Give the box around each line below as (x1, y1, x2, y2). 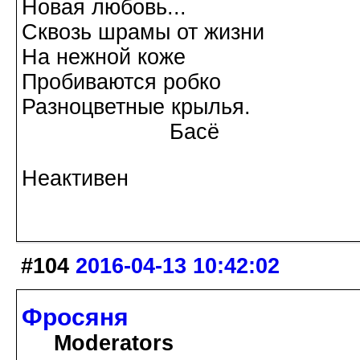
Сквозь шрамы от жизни (22, 19, 264, 44)
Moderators (54, 330, 174, 355)
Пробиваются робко (22, 69, 221, 94)
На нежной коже (22, 44, 186, 69)
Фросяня (22, 303, 129, 330)
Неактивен (22, 166, 129, 190)
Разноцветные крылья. (22, 94, 251, 119)
